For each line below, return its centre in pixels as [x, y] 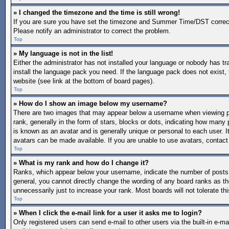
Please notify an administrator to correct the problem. [92, 31]
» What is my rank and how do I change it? [81, 163]
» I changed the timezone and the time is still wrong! [97, 13]
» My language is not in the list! [63, 53]
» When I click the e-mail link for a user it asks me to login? [108, 213]
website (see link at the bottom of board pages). [84, 81]
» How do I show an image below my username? [90, 104]
